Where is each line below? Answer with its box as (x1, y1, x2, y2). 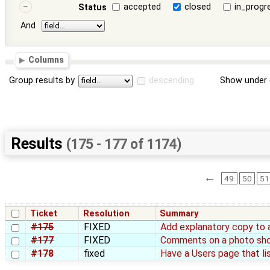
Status (78, 2, 107, 13)
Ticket (30, 209, 58, 219)
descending (149, 75, 195, 86)
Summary (160, 209, 199, 219)
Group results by (9, 75, 75, 86)
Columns (28, 55, 64, 65)
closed (184, 1, 212, 12)
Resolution (83, 209, 130, 219)
